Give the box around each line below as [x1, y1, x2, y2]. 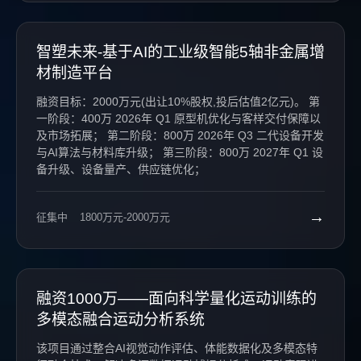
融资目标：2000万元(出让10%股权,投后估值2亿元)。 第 [36, 95, 309, 108]
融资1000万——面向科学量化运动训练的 [36, 290, 317, 307]
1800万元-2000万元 [80, 210, 170, 223]
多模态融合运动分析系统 [36, 311, 205, 328]
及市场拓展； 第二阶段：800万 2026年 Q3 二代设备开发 [36, 129, 107, 142]
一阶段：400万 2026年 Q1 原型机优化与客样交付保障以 [36, 112, 115, 125]
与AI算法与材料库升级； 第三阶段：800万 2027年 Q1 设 [36, 146, 163, 159]
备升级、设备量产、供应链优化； [36, 163, 205, 176]
